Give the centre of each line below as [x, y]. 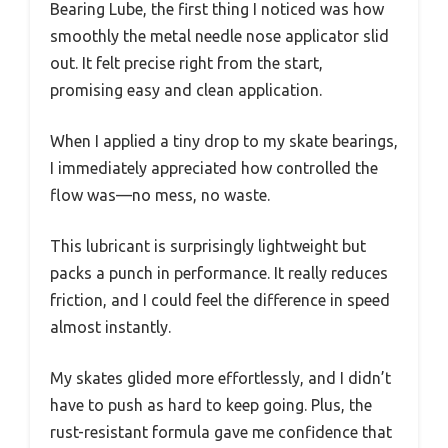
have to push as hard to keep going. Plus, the [211, 405]
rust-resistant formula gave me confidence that [221, 432]
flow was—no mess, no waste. [160, 195]
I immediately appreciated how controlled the [214, 168]
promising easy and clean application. [186, 90]
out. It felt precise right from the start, [186, 63]
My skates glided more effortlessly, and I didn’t [220, 378]
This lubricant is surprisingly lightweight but [208, 246]
